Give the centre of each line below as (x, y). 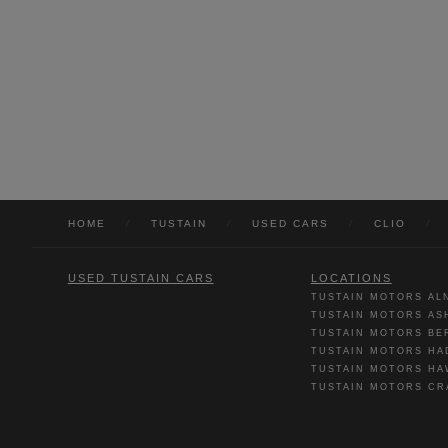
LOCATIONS (351, 277)
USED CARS (290, 223)
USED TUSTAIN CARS (140, 277)
